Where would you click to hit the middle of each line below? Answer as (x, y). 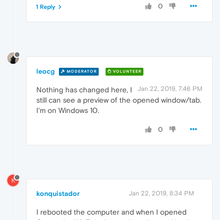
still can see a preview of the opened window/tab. (119, 100)
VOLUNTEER (126, 72)
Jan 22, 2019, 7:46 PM (170, 88)
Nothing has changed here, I (84, 89)
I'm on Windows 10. (68, 110)
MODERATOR (81, 72)
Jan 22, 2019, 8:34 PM (161, 193)
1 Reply (46, 7)
